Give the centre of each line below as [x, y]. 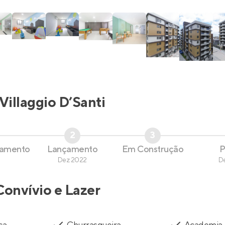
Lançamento [72, 149]
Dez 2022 [72, 160]
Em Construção [153, 149]
